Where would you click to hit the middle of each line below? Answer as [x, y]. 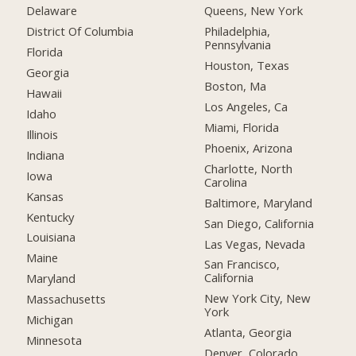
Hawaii [44, 93]
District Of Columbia [80, 31]
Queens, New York [254, 11]
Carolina [226, 182]
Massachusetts [66, 299]
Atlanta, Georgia [248, 333]
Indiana [46, 155]
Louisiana [51, 237]
